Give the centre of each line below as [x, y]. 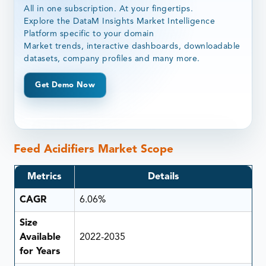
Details [163, 177]
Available [40, 238]
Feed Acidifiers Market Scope [94, 150]
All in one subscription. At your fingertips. [109, 9]
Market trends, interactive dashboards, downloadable [132, 46]
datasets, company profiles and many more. [112, 58]
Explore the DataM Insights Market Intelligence [120, 21]
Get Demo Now [65, 85]
